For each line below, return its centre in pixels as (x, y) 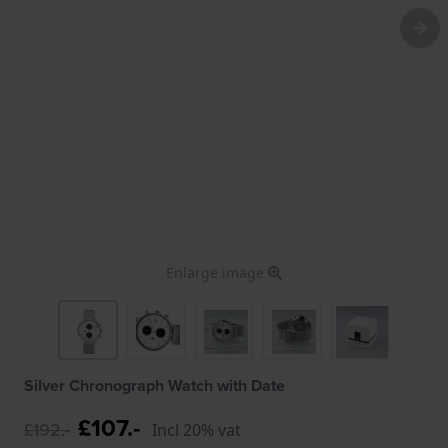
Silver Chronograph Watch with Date (154, 385)
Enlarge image (217, 272)
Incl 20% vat (196, 429)
